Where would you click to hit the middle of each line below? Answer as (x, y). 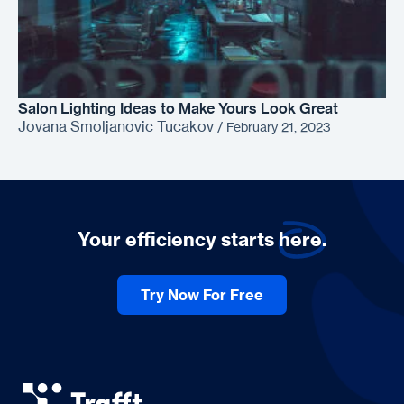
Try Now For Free (202, 294)
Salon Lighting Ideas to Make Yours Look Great (178, 108)
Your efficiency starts (178, 240)
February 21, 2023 (279, 126)
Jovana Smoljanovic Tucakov (116, 126)
